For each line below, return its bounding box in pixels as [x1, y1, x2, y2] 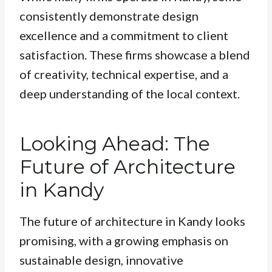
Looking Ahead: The [19, 132, 210, 156]
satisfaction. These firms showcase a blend [19, 47, 250, 63]
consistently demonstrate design [19, 8, 199, 24]
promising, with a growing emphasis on [19, 233, 228, 248]
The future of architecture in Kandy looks [19, 214, 245, 229]
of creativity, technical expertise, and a [19, 67, 228, 82]
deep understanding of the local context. [19, 86, 240, 101]
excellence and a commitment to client [19, 28, 228, 43]
